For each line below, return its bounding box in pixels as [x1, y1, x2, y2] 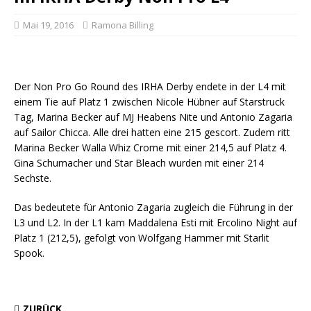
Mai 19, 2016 [23, 19, 74, 31]
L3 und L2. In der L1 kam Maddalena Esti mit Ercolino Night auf [14, 216, 297, 229]
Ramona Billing [92, 19, 153, 31]
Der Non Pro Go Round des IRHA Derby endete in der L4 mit [14, 80, 286, 93]
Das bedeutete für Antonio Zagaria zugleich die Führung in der [14, 201, 293, 214]
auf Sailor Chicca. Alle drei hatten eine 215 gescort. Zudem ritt [14, 126, 290, 139]
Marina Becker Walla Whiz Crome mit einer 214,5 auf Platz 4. [14, 141, 287, 154]
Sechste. [14, 171, 51, 185]
